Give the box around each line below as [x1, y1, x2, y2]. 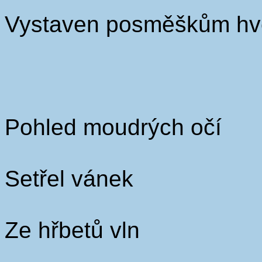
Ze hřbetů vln [5, 218, 140, 243]
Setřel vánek [5, 166, 133, 191]
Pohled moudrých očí [5, 115, 222, 140]
